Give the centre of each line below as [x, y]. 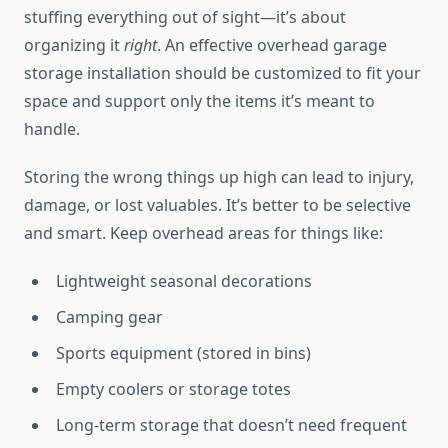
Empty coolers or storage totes [173, 389]
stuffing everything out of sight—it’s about [185, 17]
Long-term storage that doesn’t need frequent [231, 425]
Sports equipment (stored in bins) [183, 353]
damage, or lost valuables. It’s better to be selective [217, 205]
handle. [52, 129]
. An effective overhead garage [272, 45]
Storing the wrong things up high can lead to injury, [219, 177]
